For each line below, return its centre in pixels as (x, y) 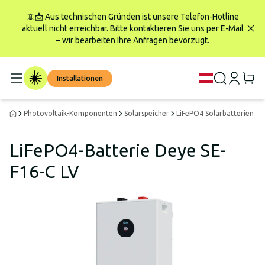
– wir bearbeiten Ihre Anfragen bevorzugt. (132, 40)
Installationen (80, 78)
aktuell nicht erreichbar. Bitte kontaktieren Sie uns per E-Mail (132, 28)
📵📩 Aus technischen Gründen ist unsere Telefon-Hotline (132, 17)
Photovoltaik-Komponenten (70, 113)
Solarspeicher (147, 113)
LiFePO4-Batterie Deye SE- (118, 150)
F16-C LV (44, 172)
